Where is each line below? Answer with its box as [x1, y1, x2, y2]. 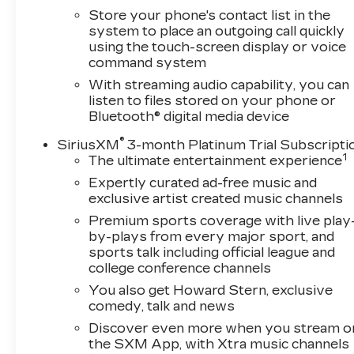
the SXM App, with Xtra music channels [88, 337, 350, 352]
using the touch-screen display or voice [88, 40, 347, 55]
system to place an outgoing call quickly [88, 24, 345, 40]
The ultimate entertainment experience [88, 153, 343, 169]
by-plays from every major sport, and [88, 229, 335, 245]
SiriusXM [57, 137, 120, 153]
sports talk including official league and [88, 245, 336, 261]
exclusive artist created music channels [88, 191, 344, 207]
